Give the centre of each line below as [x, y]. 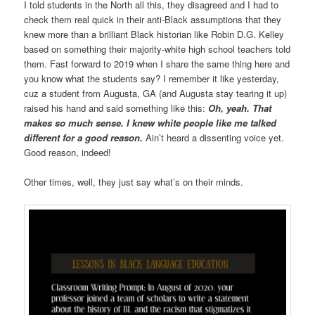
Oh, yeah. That [240, 108]
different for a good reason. [85, 138]
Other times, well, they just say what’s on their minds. [134, 182]
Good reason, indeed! [68, 153]
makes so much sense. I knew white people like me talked [150, 123]
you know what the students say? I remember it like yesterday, [152, 79]
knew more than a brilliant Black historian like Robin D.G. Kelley [154, 34]
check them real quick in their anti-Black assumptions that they [153, 20]
